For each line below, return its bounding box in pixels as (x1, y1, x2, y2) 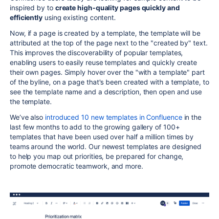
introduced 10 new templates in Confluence (45, 113, 182, 122)
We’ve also (10, 113, 45, 122)
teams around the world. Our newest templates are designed (10, 142, 202, 151)
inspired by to (10, 3, 55, 12)
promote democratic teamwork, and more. (10, 162, 143, 171)
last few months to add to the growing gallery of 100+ (10, 123, 180, 131)
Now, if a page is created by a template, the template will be (10, 29, 200, 38)
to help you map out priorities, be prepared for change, (10, 152, 184, 161)
